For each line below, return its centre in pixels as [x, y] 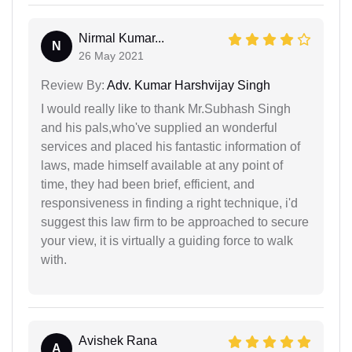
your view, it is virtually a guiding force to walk [167, 241]
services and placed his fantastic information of [170, 147]
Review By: [73, 85]
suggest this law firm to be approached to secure [175, 222]
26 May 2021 [111, 56]
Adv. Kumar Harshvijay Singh [187, 85]
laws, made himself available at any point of [162, 165]
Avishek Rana [118, 341]
